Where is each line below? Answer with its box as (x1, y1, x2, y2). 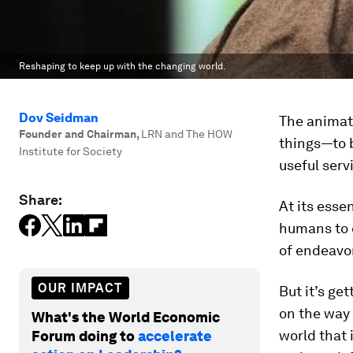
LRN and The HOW (141, 128, 232, 140)
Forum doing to (32, 327, 138, 344)
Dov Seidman (19, 110, 98, 125)
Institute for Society (19, 145, 122, 158)
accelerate (138, 327, 212, 344)
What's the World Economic (32, 308, 220, 325)
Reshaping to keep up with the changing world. (19, 61, 225, 72)
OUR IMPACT (38, 280, 123, 295)
